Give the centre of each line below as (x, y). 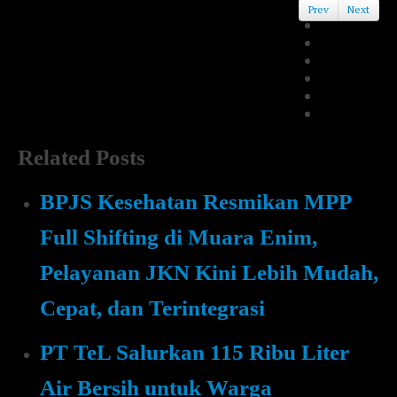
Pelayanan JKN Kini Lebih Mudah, (209, 272)
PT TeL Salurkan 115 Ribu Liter (195, 352)
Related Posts (82, 157)
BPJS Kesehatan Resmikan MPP (195, 202)
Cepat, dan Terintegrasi (152, 308)
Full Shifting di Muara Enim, (179, 237)
